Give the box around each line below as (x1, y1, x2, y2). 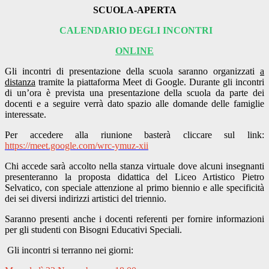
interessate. (5, 109, 46, 120)
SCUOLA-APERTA (92, 5, 177, 16)
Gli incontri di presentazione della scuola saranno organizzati (5, 66, 260, 77)
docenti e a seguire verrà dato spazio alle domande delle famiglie (5, 98, 264, 109)
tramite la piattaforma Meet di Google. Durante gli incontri (35, 77, 264, 88)
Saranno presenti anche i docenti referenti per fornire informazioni (5, 214, 264, 225)
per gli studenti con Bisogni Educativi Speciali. (5, 225, 187, 235)
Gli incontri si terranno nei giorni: (7, 245, 133, 256)
